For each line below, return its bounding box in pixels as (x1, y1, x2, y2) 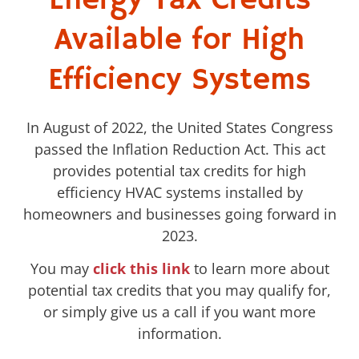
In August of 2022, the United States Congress (26, 117, 333, 137)
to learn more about (189, 258, 329, 278)
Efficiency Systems (48, 61, 311, 99)
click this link (92, 258, 190, 278)
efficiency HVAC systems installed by (56, 182, 303, 202)
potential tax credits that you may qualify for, (28, 280, 331, 300)
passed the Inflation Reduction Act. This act (34, 139, 325, 159)
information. (137, 323, 222, 343)
